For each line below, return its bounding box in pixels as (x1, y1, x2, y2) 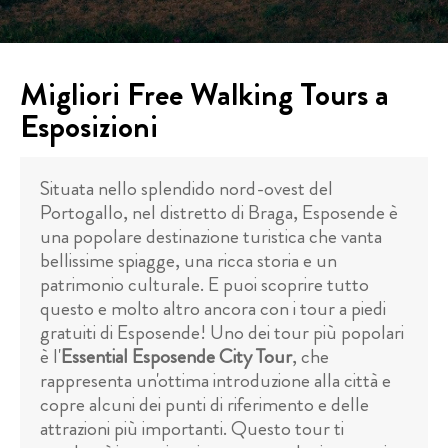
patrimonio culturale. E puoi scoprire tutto (40, 270, 369, 299)
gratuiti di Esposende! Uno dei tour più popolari (40, 318, 404, 347)
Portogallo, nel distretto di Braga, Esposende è (40, 198, 398, 227)
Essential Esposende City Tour (61, 342, 292, 371)
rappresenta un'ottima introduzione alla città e (40, 366, 391, 395)
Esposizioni (20, 103, 158, 149)
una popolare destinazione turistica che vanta (40, 222, 382, 251)
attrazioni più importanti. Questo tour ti (40, 414, 344, 443)
